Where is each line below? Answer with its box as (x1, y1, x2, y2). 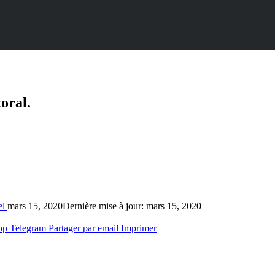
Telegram (10, 222, 46, 233)
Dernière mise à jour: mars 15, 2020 (63, 200, 201, 211)
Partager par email (48, 222, 118, 233)
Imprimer (121, 222, 157, 233)
